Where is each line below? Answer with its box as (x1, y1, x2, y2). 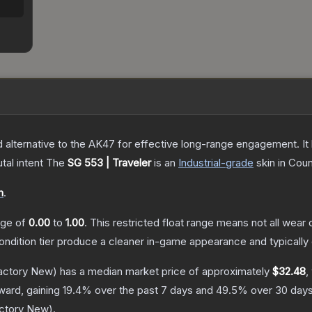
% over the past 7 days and (81, 283, 216, 297)
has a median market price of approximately (57, 265, 272, 279)
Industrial (178, 156, 221, 170)
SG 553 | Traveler (68, 156, 151, 170)
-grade (221, 156, 253, 170)
